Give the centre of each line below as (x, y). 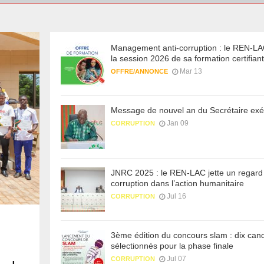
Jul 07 (176, 258)
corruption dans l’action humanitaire (177, 183)
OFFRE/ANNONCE (139, 71)
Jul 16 (176, 196)
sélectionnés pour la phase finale (172, 245)
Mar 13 (191, 71)
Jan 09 (177, 123)
